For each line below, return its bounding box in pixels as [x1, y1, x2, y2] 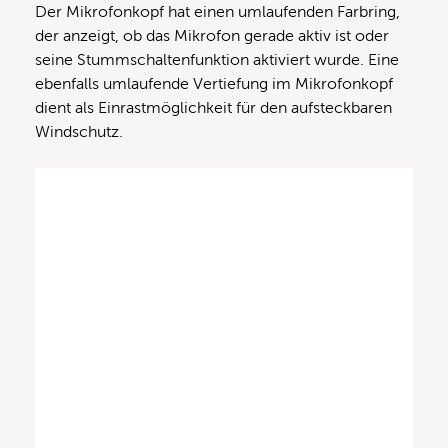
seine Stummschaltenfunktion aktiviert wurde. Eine [35, 51, 399, 70]
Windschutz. [35, 123, 127, 142]
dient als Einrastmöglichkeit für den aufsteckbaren [35, 99, 392, 118]
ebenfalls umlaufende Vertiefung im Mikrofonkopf [35, 75, 393, 94]
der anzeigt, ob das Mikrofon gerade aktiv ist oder [35, 27, 389, 46]
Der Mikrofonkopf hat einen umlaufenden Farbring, [35, 3, 400, 22]
